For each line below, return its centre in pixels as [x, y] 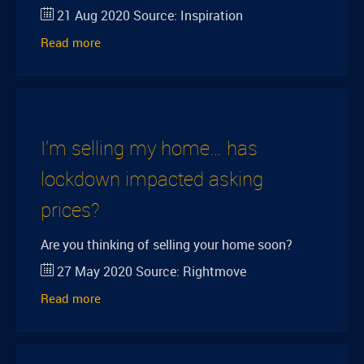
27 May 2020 [95, 271]
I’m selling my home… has [149, 148]
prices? [70, 210]
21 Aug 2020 [93, 15]
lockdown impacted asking [152, 179]
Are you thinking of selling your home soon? [167, 245]
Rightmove [214, 271]
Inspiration [212, 15]
